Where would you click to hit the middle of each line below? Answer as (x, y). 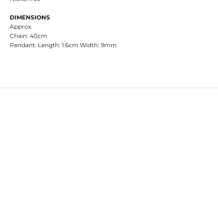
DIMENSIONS (30, 18)
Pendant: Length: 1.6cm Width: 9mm (63, 45)
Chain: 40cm (28, 36)
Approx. (21, 27)
